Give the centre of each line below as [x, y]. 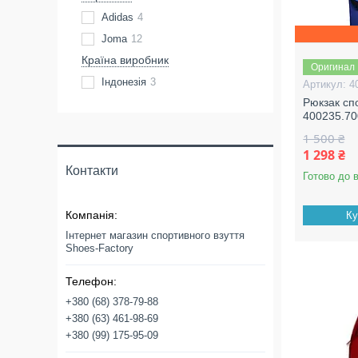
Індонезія [124, 82]
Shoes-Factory [99, 248]
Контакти [92, 171]
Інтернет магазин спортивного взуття [155, 235]
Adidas [117, 17]
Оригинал [333, 67]
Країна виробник [125, 60]
